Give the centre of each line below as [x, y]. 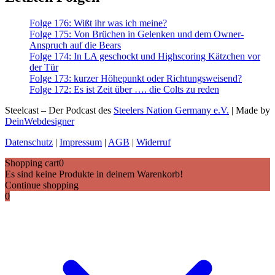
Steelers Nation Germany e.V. [171, 110]
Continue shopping [42, 185]
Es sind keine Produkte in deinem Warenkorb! [94, 174]
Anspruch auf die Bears [75, 45]
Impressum [81, 142]
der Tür [44, 67]
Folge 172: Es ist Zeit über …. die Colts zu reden [124, 89]
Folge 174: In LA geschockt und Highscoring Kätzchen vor [145, 56]
